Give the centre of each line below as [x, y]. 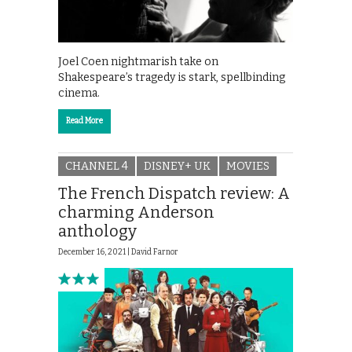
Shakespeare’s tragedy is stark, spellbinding [172, 77]
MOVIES [248, 167]
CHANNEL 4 [97, 167]
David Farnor [155, 253]
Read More [84, 121]
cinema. [79, 93]
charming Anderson [136, 213]
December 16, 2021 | [95, 253]
